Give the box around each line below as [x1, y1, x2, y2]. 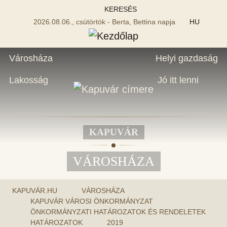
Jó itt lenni [158, 74, 199, 85]
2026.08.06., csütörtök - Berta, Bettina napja [33, 18, 177, 26]
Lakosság [9, 74, 48, 85]
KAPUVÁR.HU [12, 186, 57, 195]
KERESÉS [102, 5, 137, 13]
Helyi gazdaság [156, 53, 218, 63]
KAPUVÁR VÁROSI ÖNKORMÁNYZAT [30, 197, 153, 205]
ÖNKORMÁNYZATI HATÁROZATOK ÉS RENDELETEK [30, 207, 206, 216]
